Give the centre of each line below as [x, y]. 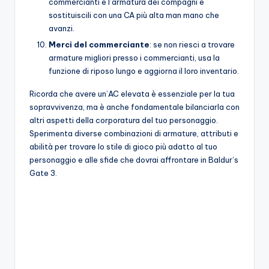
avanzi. [62, 28]
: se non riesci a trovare [192, 44]
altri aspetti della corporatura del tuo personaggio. [124, 120]
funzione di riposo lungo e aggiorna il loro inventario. [144, 71]
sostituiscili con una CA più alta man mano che [134, 15]
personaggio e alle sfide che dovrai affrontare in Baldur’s [134, 159]
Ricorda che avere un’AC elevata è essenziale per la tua [132, 93]
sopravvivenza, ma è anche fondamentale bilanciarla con [134, 107]
